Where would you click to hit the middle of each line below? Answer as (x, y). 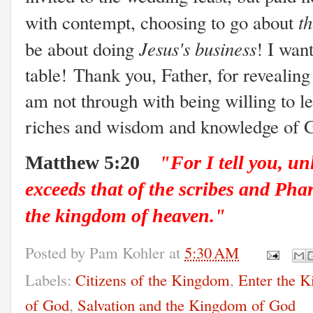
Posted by (57, 253)
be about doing (82, 49)
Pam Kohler (127, 253)
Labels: (50, 279)
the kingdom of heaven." (128, 216)
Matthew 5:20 (92, 163)
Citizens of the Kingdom (153, 279)
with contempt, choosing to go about (162, 22)
